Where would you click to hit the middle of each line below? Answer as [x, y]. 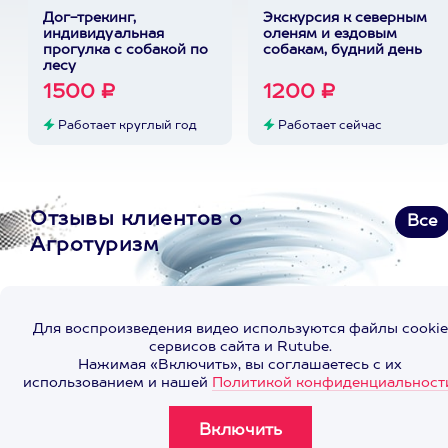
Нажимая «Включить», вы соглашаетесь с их [240, 365]
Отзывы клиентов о [136, 220]
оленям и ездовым [329, 34]
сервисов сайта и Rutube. [240, 347]
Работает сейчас [328, 126]
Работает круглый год [125, 126]
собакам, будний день [342, 50]
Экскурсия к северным [344, 18]
